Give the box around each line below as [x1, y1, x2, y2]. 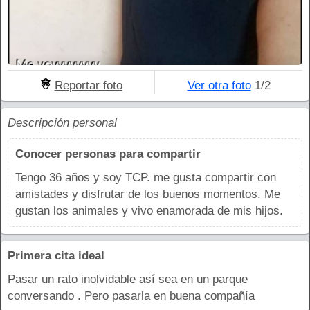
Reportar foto [54, 79, 122, 93]
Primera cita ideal [8, 249, 104, 263]
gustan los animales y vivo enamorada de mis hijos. [15, 204, 283, 218]
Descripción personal [8, 116, 117, 130]
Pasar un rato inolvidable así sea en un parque [8, 273, 248, 286]
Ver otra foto [187, 79, 251, 93]
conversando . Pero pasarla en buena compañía [8, 289, 255, 303]
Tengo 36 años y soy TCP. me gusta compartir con [15, 171, 276, 185]
